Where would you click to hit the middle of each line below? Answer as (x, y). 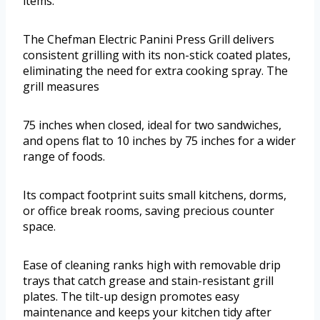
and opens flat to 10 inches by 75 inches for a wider (159, 140)
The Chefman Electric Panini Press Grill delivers (149, 39)
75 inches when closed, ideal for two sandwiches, (152, 125)
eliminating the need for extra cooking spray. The (155, 70)
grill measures (61, 86)
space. (39, 226)
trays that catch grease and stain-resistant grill (148, 280)
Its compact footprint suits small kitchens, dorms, (155, 195)
